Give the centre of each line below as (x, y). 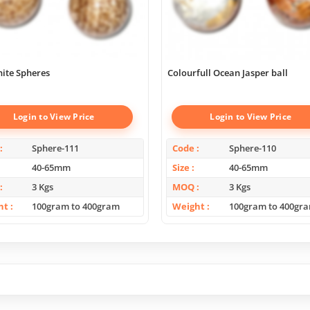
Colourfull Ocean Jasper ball (228, 72)
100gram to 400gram (76, 206)
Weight (189, 206)
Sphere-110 (252, 148)
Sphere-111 (56, 148)
